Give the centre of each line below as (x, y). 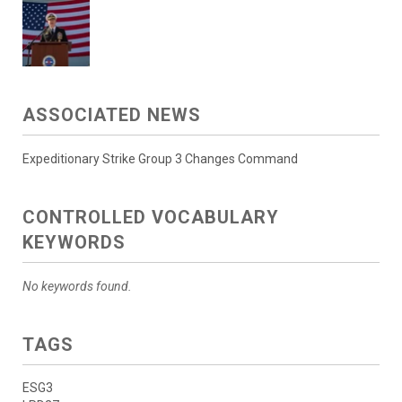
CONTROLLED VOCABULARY (151, 218)
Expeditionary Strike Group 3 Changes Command (160, 159)
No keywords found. (77, 287)
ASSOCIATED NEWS (112, 115)
